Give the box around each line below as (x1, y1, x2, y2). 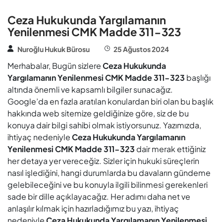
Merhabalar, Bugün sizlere (7, 60, 103, 71)
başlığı (185, 72, 211, 83)
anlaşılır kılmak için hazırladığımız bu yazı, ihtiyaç (7, 203, 179, 214)
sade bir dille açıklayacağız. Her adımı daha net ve (7, 191, 190, 202)
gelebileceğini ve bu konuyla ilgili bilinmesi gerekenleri (7, 179, 208, 190)
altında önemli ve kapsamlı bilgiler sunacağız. (7, 84, 173, 95)
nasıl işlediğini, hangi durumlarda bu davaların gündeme (7, 167, 211, 178)
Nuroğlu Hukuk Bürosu (17, 45, 90, 54)
